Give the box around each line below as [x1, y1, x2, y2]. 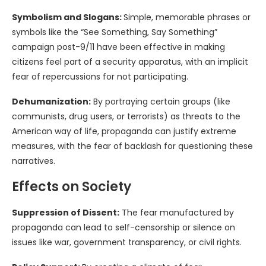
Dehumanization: [12, 96, 91, 108]
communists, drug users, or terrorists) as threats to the [12, 110, 240, 123]
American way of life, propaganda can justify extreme [12, 125, 236, 138]
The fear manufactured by [119, 207, 234, 219]
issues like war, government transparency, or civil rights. [12, 236, 242, 249]
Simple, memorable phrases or [123, 11, 251, 24]
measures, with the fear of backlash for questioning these [12, 140, 253, 153]
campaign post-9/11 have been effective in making [12, 41, 225, 53]
